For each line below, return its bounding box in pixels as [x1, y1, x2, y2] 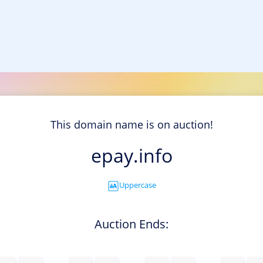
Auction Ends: [95, 215, 168, 232]
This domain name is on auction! [50, 117, 213, 132]
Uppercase [119, 180, 156, 191]
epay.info [90, 143, 173, 168]
